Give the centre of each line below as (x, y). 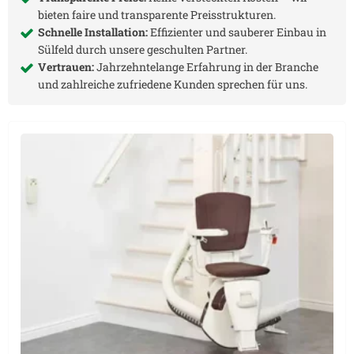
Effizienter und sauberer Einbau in (237, 32)
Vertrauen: (66, 67)
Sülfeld (56, 50)
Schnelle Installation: (93, 32)
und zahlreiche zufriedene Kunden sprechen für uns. (173, 85)
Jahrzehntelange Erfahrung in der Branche (206, 67)
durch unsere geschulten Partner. (160, 50)
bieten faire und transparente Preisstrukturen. (157, 15)
